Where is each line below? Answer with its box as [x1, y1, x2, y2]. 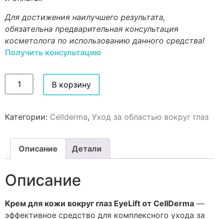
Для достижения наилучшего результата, [5, 12, 165, 22]
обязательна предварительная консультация [5, 23, 178, 34]
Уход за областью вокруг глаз [92, 111, 209, 122]
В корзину [52, 79, 91, 89]
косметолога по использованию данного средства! [5, 35, 204, 45]
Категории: [5, 111, 50, 122]
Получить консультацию [5, 47, 101, 57]
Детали [72, 143, 102, 153]
